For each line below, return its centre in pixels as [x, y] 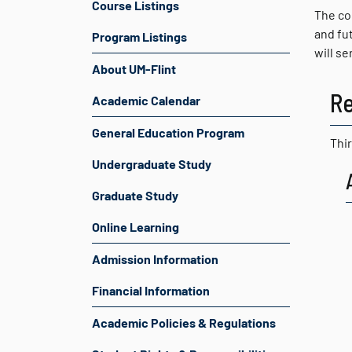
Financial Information [151, 290]
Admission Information [155, 259]
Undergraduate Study [152, 164]
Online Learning [136, 227]
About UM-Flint [134, 69]
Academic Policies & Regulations [184, 323]
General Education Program [168, 132]
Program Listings [139, 37]
